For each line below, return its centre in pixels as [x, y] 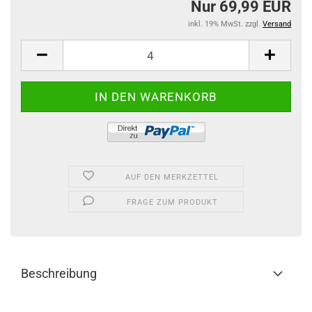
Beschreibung [59, 273]
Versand [277, 24]
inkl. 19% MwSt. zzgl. [225, 24]
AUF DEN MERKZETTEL [172, 177]
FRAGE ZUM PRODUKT [172, 202]
